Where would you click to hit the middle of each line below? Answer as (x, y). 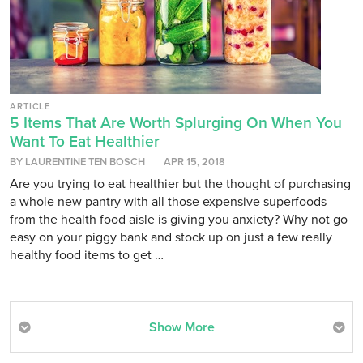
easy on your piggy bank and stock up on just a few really (171, 237)
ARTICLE (30, 106)
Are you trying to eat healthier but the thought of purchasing (180, 184)
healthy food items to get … (87, 255)
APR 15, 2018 (194, 162)
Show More (181, 327)
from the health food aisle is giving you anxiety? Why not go (179, 219)
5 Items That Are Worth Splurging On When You (176, 122)
